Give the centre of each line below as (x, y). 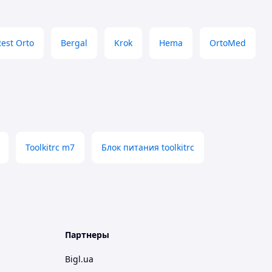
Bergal (74, 43)
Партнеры (87, 235)
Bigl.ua (79, 259)
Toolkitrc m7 (50, 147)
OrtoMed (228, 43)
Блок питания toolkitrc (148, 147)
